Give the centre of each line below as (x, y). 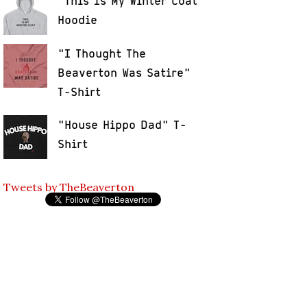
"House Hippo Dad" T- (122, 125)
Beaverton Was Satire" (124, 72)
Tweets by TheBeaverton (69, 187)
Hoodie (78, 20)
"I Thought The (102, 53)
